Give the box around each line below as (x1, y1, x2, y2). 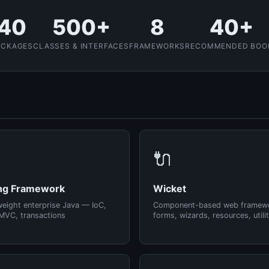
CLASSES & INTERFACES (33, 41, 129, 50)
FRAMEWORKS (128, 41, 186, 50)
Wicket (153, 183, 186, 195)
